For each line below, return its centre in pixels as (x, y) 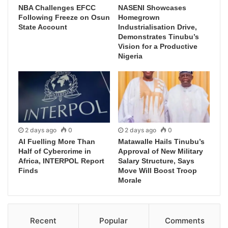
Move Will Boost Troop (158, 171)
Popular (114, 221)
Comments (184, 221)
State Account (43, 27)
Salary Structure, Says (156, 161)
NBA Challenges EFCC (57, 7)
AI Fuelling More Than (57, 142)
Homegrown (139, 17)
